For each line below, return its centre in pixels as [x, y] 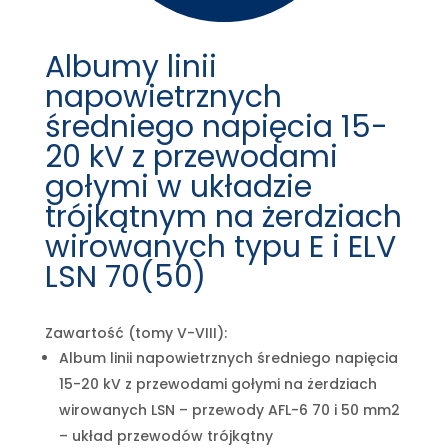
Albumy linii [130, 66]
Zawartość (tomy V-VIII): [135, 332]
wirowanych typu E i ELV [220, 246]
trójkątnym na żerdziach [223, 216]
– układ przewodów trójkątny [165, 435]
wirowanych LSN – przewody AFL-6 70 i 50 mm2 [229, 409]
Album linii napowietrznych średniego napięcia [228, 357]
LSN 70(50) [125, 276]
